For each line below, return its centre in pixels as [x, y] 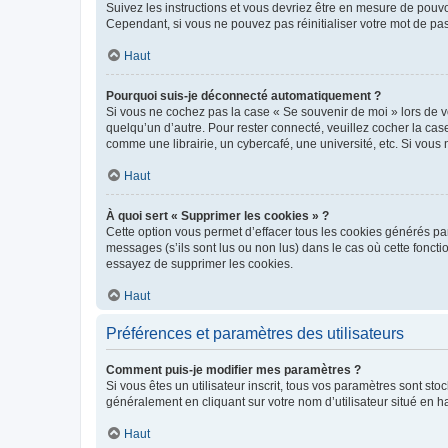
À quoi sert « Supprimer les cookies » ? [217, 215]
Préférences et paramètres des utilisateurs [255, 333]
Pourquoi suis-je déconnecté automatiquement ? [243, 95]
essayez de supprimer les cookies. [199, 263]
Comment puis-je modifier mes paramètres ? [233, 369]
